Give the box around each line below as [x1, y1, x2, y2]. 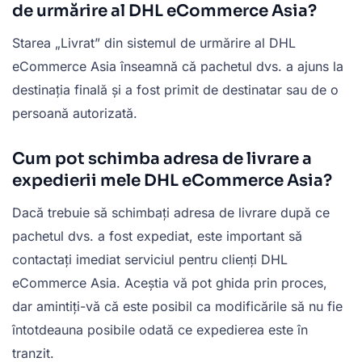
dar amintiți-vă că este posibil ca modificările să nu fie [12, 298, 343, 315]
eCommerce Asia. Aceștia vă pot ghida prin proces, [12, 275, 327, 292]
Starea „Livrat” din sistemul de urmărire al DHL [12, 35, 296, 52]
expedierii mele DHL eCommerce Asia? [12, 170, 332, 192]
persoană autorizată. [12, 105, 137, 122]
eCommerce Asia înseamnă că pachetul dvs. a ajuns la [12, 58, 343, 75]
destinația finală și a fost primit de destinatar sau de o [12, 82, 339, 99]
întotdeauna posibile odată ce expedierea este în [12, 322, 308, 339]
